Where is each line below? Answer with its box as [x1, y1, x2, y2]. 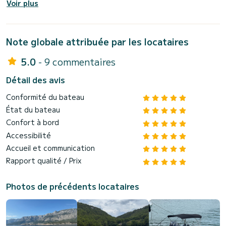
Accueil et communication [6, 143, 95, 153]
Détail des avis [6, 73, 65, 86]
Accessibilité [6, 130, 51, 140]
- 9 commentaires [38, 54, 116, 68]
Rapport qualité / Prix [6, 155, 82, 166]
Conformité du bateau [6, 91, 84, 102]
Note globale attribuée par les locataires [6, 34, 189, 48]
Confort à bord [6, 117, 59, 128]
